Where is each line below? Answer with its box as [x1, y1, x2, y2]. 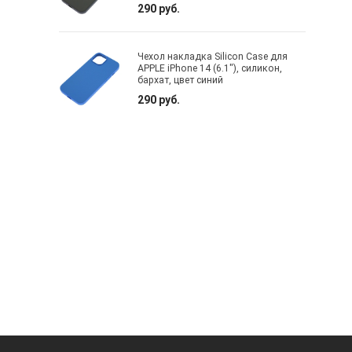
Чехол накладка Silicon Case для [137, 51, 288, 63]
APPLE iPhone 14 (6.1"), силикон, [137, 63, 283, 75]
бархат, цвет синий [137, 75, 224, 86]
